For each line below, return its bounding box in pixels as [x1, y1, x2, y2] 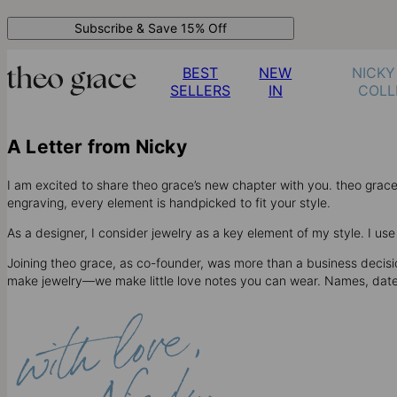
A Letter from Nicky [7, 136, 187, 159]
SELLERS [170, 82, 231, 99]
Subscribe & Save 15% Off [74, 20, 227, 35]
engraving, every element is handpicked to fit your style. [7, 194, 331, 210]
